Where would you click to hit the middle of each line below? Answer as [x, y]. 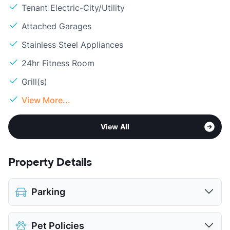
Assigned [35, 220]
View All [115, 126]
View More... [46, 100]
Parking [48, 191]
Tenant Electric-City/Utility [73, 7]
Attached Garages [56, 26]
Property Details [50, 162]
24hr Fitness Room [58, 63]
